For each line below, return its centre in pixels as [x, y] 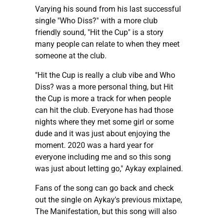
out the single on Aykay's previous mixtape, [109, 200]
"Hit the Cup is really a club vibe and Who [105, 75]
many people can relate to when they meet [107, 44]
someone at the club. [71, 55]
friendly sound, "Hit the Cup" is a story [99, 32]
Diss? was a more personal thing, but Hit [104, 87]
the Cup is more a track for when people [103, 98]
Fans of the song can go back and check [104, 188]
